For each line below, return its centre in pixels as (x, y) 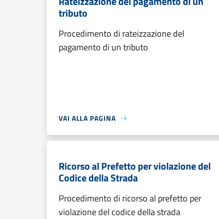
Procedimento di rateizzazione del (121, 33)
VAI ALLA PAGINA (87, 118)
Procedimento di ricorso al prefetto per (130, 198)
